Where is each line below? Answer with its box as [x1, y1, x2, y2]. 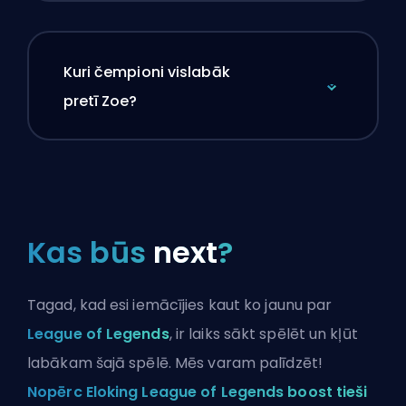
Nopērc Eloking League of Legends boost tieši [27, 382, 368, 403]
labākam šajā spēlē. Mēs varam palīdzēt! [27, 353, 323, 374]
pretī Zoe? [63, 90, 138, 111]
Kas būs [27, 232, 153, 274]
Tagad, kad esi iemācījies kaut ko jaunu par [27, 295, 333, 316]
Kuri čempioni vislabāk [63, 61, 230, 82]
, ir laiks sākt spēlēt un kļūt [169, 324, 358, 345]
